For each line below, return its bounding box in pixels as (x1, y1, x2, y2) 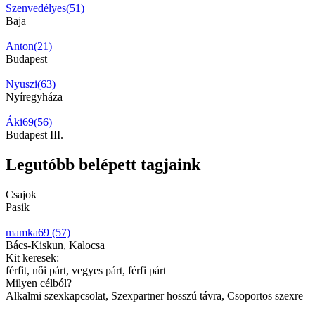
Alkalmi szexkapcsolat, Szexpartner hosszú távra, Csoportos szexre (6, 289, 303, 302)
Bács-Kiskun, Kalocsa (6, 238, 105, 251)
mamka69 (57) (6, 226, 70, 238)
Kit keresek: (6, 251, 59, 264)
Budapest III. (6, 128, 63, 141)
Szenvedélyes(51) (6, 1, 84, 14)
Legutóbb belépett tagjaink (6, 155, 200, 174)
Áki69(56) (6, 115, 52, 128)
